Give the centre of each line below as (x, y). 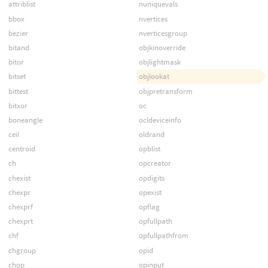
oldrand (151, 135)
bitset (17, 77)
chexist (19, 178)
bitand (19, 47)
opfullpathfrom (163, 236)
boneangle (25, 120)
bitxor (18, 105)
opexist (150, 192)
